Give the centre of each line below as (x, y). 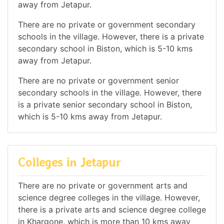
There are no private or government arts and (103, 185)
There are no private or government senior (98, 81)
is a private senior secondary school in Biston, (105, 105)
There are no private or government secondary (107, 25)
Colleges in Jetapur (69, 162)
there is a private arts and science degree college (112, 209)
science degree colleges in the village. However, (109, 197)
